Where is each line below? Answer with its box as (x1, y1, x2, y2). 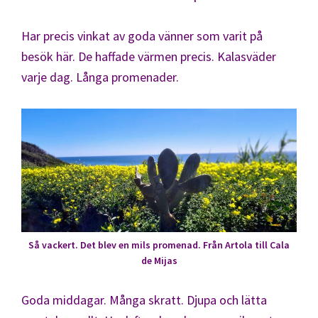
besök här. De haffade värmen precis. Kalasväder (21, 48, 276, 65)
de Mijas (141, 254, 177, 268)
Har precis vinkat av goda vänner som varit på (21, 27, 263, 44)
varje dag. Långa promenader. (21, 68, 179, 85)
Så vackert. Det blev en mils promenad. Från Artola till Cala (28, 238, 290, 252)
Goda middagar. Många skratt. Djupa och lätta (21, 292, 267, 309)
